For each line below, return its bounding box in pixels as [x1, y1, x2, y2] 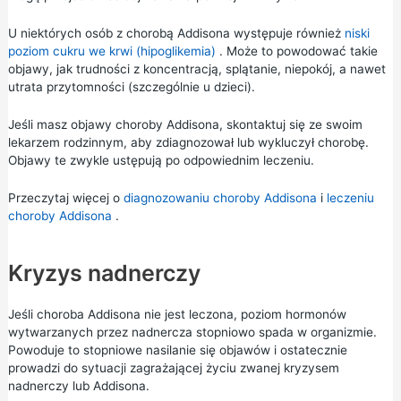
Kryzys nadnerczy [7, 259, 200, 286]
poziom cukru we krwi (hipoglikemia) [7, 44, 216, 59]
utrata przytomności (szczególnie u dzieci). [7, 80, 255, 95]
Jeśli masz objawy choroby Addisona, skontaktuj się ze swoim [7, 117, 363, 132]
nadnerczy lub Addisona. [7, 378, 149, 393]
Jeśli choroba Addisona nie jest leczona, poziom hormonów [7, 306, 346, 321]
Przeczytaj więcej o [7, 191, 124, 205]
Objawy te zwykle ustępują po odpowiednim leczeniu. [7, 153, 314, 168]
